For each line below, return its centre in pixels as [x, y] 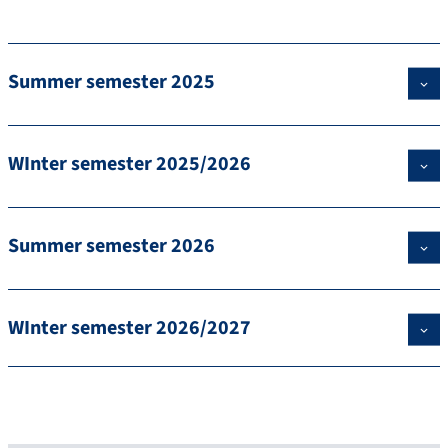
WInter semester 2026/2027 [129, 328]
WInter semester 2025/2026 [129, 164]
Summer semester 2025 [111, 82]
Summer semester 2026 [111, 246]
